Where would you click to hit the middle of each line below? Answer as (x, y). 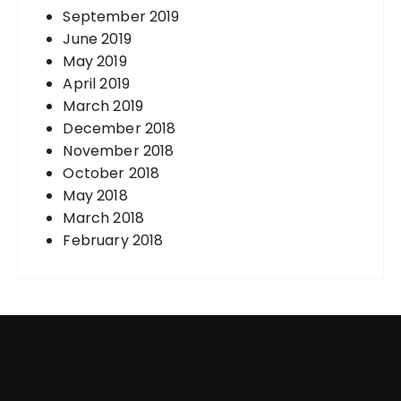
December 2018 (119, 128)
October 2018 (111, 173)
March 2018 (103, 218)
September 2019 (121, 16)
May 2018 (95, 195)
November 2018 (119, 150)
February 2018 (113, 240)
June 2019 (97, 38)
